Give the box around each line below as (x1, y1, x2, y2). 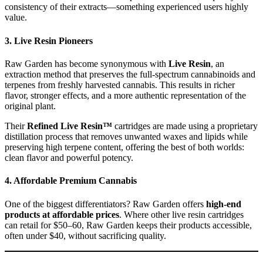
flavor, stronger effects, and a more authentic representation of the (5, 90, 246, 100)
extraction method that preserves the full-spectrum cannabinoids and (5, 69, 255, 79)
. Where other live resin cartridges (119, 209, 244, 220)
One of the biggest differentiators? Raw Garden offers (5, 198, 206, 209)
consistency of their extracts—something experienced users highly (5, 2, 248, 12)
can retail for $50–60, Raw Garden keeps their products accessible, (5, 220, 252, 230)
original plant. (5, 101, 56, 111)
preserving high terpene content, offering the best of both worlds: (5, 142, 244, 152)
